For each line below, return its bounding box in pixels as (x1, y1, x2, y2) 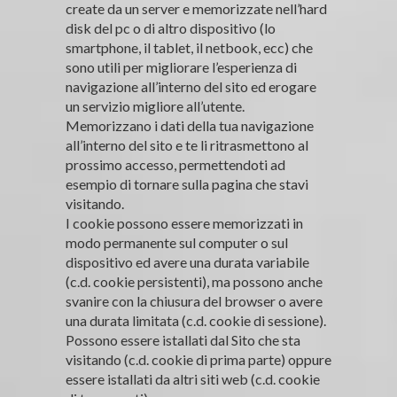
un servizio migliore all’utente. (66, 97, 245, 114)
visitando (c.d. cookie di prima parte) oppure (66, 350, 331, 368)
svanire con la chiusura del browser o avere (66, 292, 323, 309)
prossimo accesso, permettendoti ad (66, 155, 285, 173)
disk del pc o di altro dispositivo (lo (66, 19, 276, 36)
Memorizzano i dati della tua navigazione (66, 116, 314, 134)
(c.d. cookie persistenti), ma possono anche (66, 272, 323, 290)
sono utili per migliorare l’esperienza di (66, 58, 297, 75)
